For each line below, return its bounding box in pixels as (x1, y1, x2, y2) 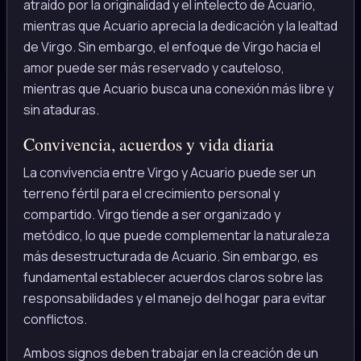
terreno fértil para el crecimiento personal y (23, 184, 280, 202)
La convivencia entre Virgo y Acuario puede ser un (23, 163, 316, 181)
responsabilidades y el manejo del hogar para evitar (23, 288, 326, 307)
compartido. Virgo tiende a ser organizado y (23, 205, 280, 223)
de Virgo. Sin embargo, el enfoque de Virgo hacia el (23, 37, 321, 56)
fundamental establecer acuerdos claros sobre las (23, 268, 323, 286)
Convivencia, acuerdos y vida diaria (23, 132, 274, 156)
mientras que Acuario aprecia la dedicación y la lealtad (23, 16, 338, 35)
